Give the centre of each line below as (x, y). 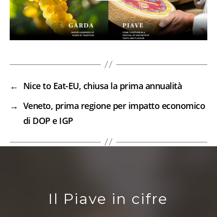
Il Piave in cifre (108, 199)
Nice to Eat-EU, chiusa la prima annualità (102, 85)
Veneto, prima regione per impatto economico (114, 105)
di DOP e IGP (48, 120)
